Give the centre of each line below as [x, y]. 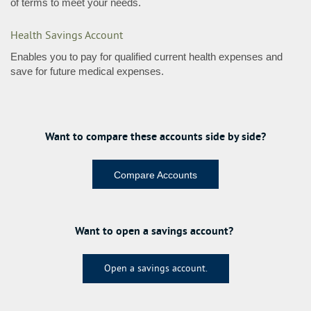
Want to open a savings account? [155, 231]
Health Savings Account [67, 36]
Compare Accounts [155, 175]
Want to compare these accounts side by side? [155, 136]
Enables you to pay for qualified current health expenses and [146, 57]
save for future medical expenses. [87, 71]
